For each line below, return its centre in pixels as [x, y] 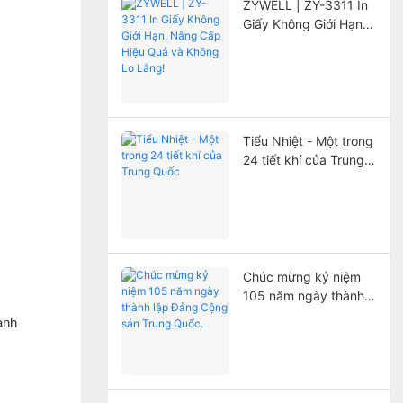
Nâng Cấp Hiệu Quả [301, 42]
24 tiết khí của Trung [303, 159]
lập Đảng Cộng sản [299, 314]
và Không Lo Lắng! [298, 61]
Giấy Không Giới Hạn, [304, 23]
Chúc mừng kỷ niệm [301, 276]
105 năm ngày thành [303, 295]
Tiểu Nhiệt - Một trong [308, 140]
